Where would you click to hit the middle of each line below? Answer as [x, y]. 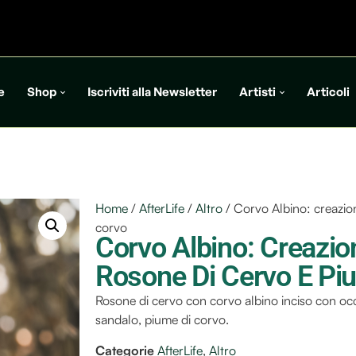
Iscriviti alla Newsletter [152, 92]
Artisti [257, 92]
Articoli [328, 92]
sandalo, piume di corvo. [162, 319]
